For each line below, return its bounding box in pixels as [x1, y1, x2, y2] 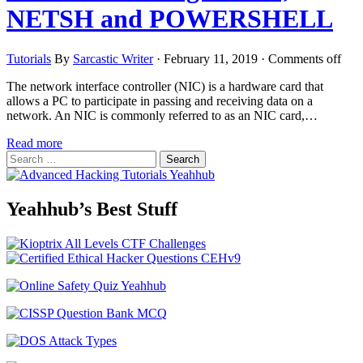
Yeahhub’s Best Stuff [6, 198, 177, 220]
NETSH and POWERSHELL [6, 4, 333, 34]
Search [6, 149, 41, 164]
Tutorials [6, 51, 51, 66]
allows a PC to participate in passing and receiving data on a [6, 93, 313, 108]
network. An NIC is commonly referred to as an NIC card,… [6, 108, 318, 122]
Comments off [268, 51, 341, 66]
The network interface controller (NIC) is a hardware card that [6, 79, 323, 93]
